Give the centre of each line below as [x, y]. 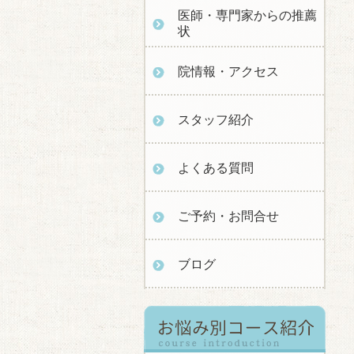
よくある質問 [216, 168]
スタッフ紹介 [216, 120]
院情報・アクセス [228, 72]
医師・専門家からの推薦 [247, 15]
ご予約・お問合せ [228, 216]
